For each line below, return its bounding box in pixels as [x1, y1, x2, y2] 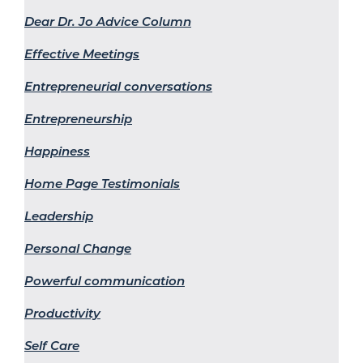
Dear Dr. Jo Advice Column [24, 13, 191, 29]
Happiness [24, 143, 90, 159]
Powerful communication [24, 272, 185, 288]
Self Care [24, 337, 79, 353]
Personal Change [24, 240, 131, 256]
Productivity [24, 305, 100, 321]
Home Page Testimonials [24, 175, 180, 191]
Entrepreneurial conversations [24, 78, 212, 94]
